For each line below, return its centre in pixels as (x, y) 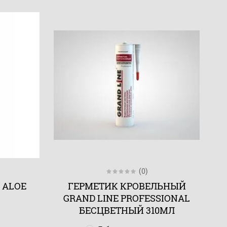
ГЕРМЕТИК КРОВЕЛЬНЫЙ (127, 186)
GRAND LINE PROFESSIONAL (127, 198)
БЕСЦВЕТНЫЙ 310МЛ (127, 210)
